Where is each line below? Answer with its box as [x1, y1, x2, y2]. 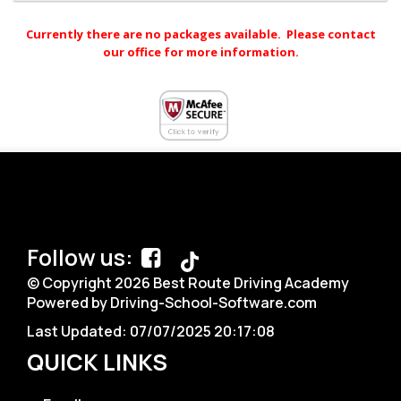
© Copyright [27, 273, 115, 293]
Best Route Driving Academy [150, 273, 349, 293]
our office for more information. [102, 44, 299, 60]
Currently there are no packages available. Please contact [25, 26, 376, 42]
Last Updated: [27, 321, 130, 341]
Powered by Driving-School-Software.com [27, 293, 317, 312]
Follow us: [27, 242, 137, 273]
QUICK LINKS [27, 346, 167, 378]
